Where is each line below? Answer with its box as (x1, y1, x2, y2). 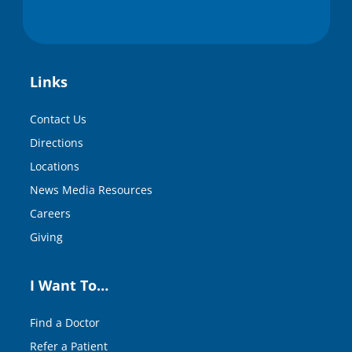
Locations (30, 158, 79, 174)
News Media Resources (30, 181, 152, 197)
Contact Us (30, 111, 86, 126)
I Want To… (30, 275, 108, 295)
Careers (30, 205, 71, 221)
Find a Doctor (30, 314, 100, 330)
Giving (30, 229, 63, 244)
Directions (30, 134, 83, 150)
